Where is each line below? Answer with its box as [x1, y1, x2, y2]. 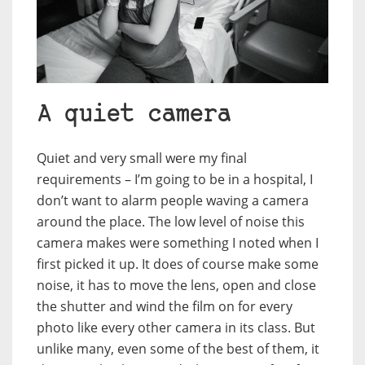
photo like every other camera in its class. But [37, 319, 315, 337]
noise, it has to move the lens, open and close [37, 276, 316, 295]
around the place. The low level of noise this [37, 213, 305, 231]
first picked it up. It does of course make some [37, 255, 319, 274]
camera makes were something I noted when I [37, 234, 319, 253]
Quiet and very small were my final [37, 149, 247, 168]
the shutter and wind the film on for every [37, 297, 292, 316]
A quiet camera [37, 103, 231, 128]
